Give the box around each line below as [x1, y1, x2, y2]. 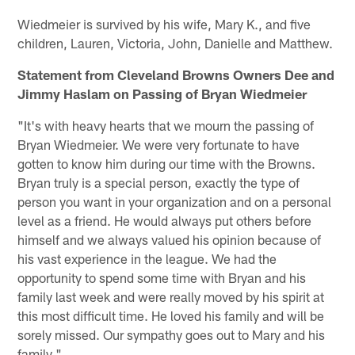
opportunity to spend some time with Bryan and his [17, 269, 307, 285]
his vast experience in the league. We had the [17, 250, 277, 266]
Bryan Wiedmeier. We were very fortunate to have [17, 136, 300, 152]
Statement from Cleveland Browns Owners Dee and [17, 66, 335, 82]
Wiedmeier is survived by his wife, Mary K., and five [17, 15, 311, 32]
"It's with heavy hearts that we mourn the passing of [17, 116, 315, 133]
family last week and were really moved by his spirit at [17, 288, 325, 304]
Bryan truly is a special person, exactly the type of [17, 174, 300, 190]
